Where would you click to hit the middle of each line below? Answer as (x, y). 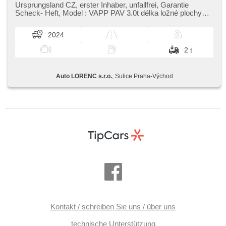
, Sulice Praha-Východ (142, 76)
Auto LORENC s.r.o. (84, 76)
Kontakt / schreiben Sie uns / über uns (113, 207)
